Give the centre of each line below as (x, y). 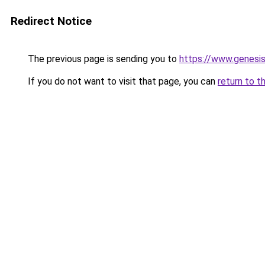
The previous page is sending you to (102, 59)
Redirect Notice (51, 21)
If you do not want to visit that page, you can (122, 81)
